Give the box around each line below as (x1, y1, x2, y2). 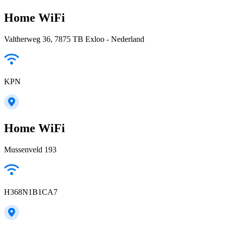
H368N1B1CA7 (4, 187, 58, 196)
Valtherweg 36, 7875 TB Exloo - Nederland (4, 34, 144, 43)
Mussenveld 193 (4, 145, 56, 154)
